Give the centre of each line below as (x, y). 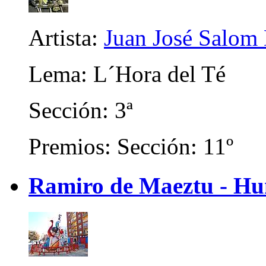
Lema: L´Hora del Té (127, 74)
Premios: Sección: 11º (131, 147)
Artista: (66, 38)
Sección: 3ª (81, 110)
